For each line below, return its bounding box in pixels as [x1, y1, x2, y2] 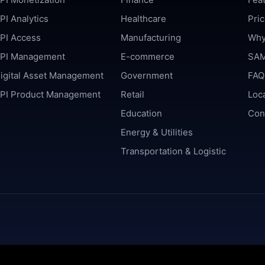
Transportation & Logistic [121, 146, 227, 157]
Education [121, 108, 163, 119]
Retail [121, 89, 145, 101]
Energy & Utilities [121, 127, 193, 138]
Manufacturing [121, 32, 182, 44]
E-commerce [121, 51, 175, 63]
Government [121, 70, 173, 82]
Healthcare [121, 13, 167, 25]
